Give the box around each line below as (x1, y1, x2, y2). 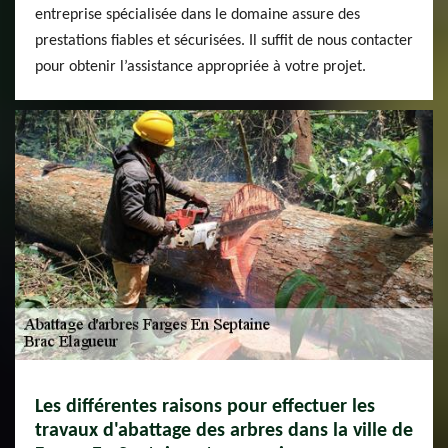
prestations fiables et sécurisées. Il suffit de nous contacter (35, 33, 413, 49)
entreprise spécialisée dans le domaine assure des (35, 7, 360, 23)
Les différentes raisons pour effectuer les (35, 397, 375, 417)
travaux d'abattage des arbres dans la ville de (35, 421, 413, 441)
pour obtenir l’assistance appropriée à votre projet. (35, 59, 366, 75)
